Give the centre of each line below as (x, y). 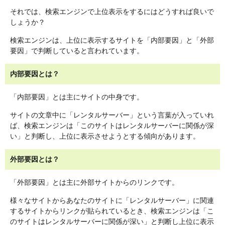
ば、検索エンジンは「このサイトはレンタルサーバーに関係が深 (112, 126)
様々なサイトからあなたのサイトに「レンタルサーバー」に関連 (112, 201)
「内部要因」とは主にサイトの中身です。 (77, 97)
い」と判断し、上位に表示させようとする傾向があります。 (105, 136)
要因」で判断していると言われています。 (77, 51)
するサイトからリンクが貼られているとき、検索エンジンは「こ (112, 211)
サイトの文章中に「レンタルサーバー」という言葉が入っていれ (112, 115)
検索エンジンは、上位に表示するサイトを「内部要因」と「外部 (112, 40)
